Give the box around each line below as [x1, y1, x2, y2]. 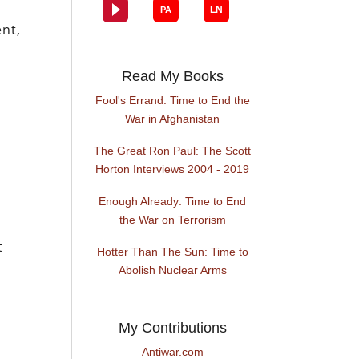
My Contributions [118, 320, 227, 337]
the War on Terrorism [119, 213, 226, 227]
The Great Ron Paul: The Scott [94, 144, 252, 158]
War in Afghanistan [125, 112, 220, 126]
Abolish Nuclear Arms [118, 264, 227, 277]
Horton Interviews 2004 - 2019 [95, 163, 250, 176]
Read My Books [121, 68, 224, 85]
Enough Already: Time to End [99, 195, 247, 208]
